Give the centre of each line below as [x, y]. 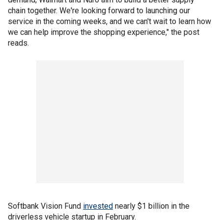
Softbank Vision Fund [45, 206]
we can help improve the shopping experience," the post [104, 32]
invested [98, 206]
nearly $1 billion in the [151, 206]
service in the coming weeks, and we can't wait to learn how [110, 21]
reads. [18, 43]
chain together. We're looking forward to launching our [99, 11]
